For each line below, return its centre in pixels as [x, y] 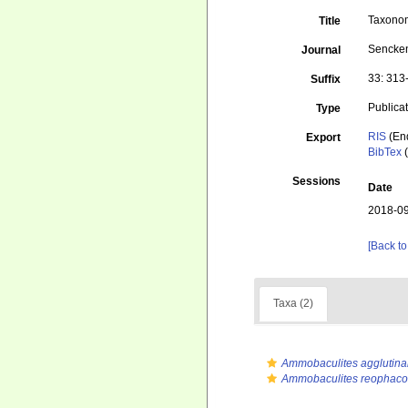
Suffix [326, 79]
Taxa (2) [293, 303]
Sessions [317, 181]
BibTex [385, 152]
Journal [321, 50]
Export [324, 138]
